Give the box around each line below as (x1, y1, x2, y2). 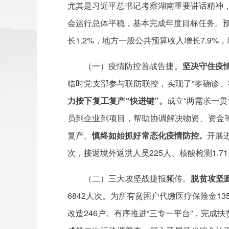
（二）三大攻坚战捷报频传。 (84, 172, 191, 184)
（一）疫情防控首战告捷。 (84, 60, 182, 72)
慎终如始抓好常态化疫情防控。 (92, 129, 208, 141)
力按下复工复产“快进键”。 (67, 95, 167, 106)
